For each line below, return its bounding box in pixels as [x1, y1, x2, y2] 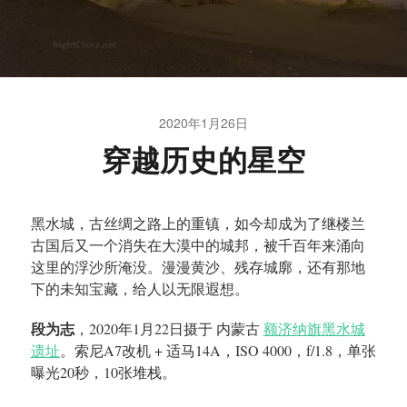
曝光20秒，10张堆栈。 [30, 362, 176, 382]
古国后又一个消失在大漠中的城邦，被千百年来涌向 [30, 235, 365, 255]
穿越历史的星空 [101, 138, 305, 181]
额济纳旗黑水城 [263, 319, 365, 339]
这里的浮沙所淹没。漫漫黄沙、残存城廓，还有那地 [30, 257, 365, 277]
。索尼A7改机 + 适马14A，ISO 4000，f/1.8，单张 [59, 341, 376, 361]
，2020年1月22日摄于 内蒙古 [74, 319, 263, 339]
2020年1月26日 [158, 114, 248, 133]
